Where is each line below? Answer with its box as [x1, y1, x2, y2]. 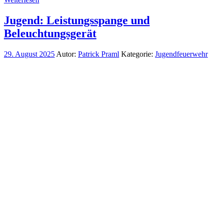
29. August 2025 [4, 49, 55, 58]
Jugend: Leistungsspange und [4, 14, 150, 27]
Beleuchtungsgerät [4, 27, 96, 40]
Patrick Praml [78, 49, 119, 58]
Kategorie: [121, 49, 155, 58]
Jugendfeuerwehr [155, 49, 208, 58]
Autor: [55, 49, 78, 58]
